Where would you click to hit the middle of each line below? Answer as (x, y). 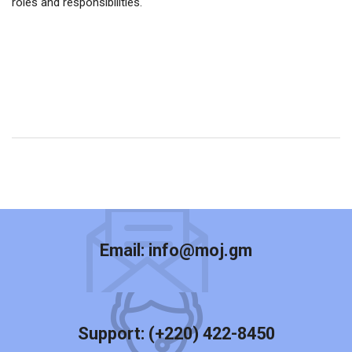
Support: (113, 334)
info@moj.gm (200, 251)
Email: (124, 251)
